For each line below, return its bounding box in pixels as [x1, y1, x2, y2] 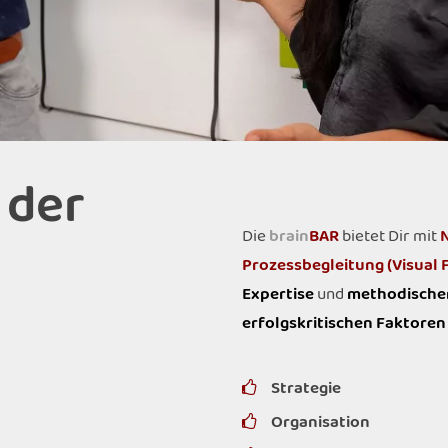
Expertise [242, 281, 314, 308]
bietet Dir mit [339, 223, 440, 250]
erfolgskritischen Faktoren [242, 310, 446, 337]
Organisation [270, 409, 370, 436]
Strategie [270, 375, 341, 402]
